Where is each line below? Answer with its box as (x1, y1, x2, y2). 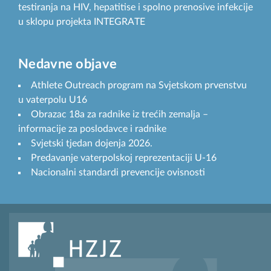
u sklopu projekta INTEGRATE (18, 17, 145, 27)
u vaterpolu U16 (18, 95, 87, 105)
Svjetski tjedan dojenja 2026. (31, 139, 152, 149)
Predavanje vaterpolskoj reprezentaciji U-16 (31, 153, 217, 163)
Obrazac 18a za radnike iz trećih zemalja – (31, 109, 208, 120)
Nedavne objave (18, 57, 117, 71)
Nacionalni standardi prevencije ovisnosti (31, 168, 205, 178)
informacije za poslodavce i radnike (18, 124, 166, 134)
